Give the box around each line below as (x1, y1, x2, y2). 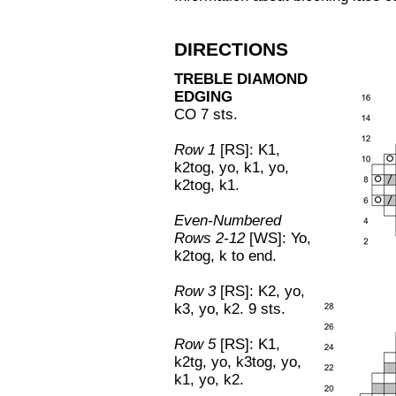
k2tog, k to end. (174, 247, 277, 264)
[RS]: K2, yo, (216, 283, 305, 300)
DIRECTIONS (174, 39, 288, 60)
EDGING (174, 88, 232, 105)
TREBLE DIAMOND (174, 71, 308, 88)
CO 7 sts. (174, 106, 238, 123)
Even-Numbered (174, 212, 281, 229)
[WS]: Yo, (245, 230, 311, 247)
